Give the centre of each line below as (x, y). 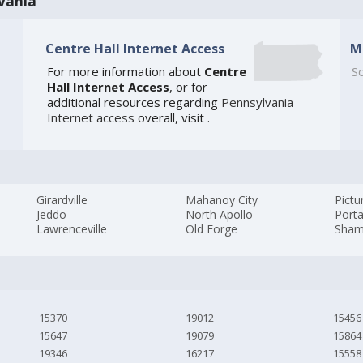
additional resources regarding (134, 102)
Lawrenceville (72, 229)
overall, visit (171, 118)
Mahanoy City (222, 200)
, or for (188, 87)
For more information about (125, 72)
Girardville (62, 200)
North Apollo (220, 215)
